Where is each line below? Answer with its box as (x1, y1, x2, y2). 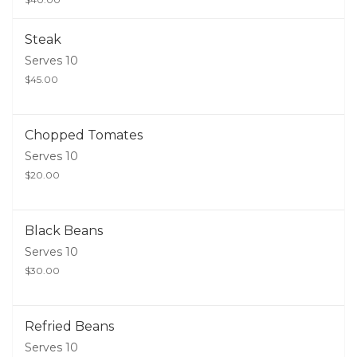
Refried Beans (25, 319, 114, 335)
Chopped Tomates (25, 127, 143, 143)
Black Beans (25, 223, 103, 239)
